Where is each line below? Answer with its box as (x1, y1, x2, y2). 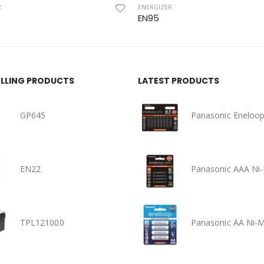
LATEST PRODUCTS (138, 74, 219, 87)
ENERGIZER (138, 2, 172, 11)
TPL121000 (20, 216, 64, 228)
